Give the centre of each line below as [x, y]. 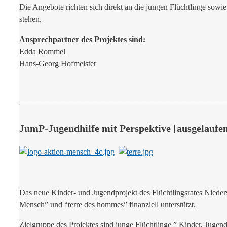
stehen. [30, 19]
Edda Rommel [42, 52]
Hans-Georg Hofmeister [58, 64]
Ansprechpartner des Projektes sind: [82, 40]
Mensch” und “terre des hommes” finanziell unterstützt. [107, 205]
